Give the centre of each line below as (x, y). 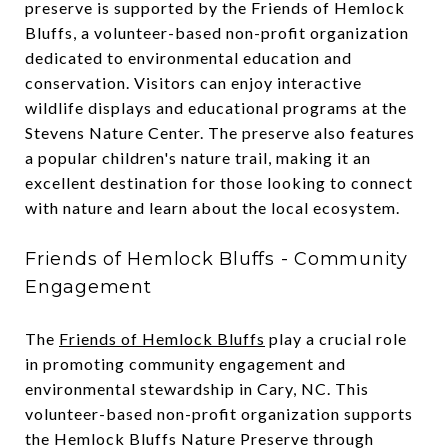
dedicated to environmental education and (188, 57)
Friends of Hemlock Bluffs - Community (216, 258)
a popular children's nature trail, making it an (198, 157)
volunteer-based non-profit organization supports (219, 413)
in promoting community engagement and (185, 363)
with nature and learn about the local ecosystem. (212, 207)
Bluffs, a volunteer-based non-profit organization (217, 32)
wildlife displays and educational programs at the (216, 107)
